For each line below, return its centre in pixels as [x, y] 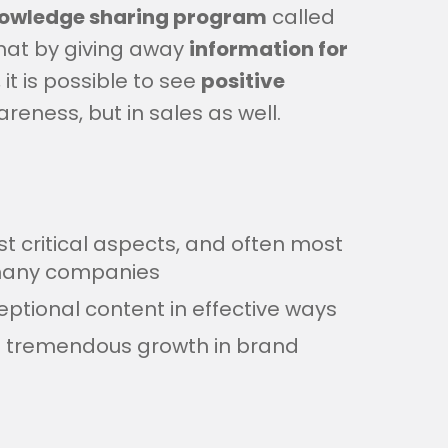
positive [243, 80]
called [301, 16]
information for [268, 48]
